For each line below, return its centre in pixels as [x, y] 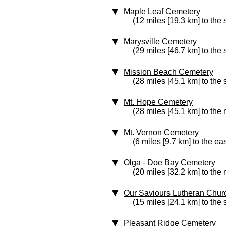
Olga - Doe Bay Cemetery [169, 163]
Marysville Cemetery [160, 42]
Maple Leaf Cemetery [162, 11]
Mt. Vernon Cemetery [161, 132]
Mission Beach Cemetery [168, 72]
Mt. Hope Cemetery [158, 102]
